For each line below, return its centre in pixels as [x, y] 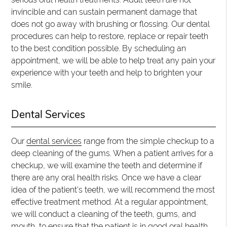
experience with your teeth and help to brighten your [107, 73]
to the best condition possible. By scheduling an [99, 48]
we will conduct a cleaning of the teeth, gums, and [104, 214]
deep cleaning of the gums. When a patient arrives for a [112, 153]
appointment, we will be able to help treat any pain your [113, 61]
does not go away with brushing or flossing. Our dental [111, 24]
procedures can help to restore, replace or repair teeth [110, 36]
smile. [22, 85]
